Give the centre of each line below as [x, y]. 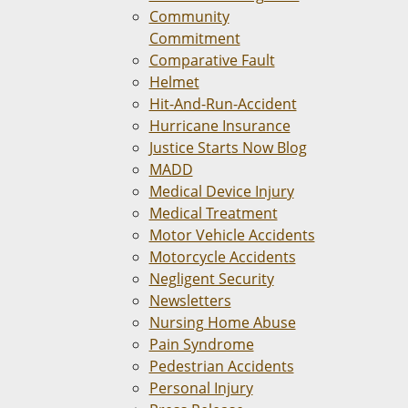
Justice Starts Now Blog [228, 148]
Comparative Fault [212, 60]
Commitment [194, 38]
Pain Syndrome [201, 344]
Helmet [174, 82]
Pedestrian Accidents [221, 366]
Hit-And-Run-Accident [223, 104]
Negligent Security [211, 279]
